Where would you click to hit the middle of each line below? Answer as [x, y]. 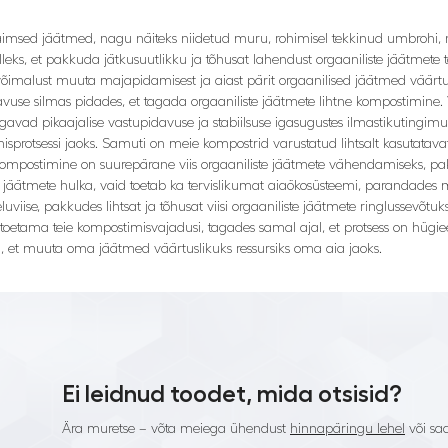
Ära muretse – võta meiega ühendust [176, 429]
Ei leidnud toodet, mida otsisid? [232, 394]
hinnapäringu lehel [347, 429]
